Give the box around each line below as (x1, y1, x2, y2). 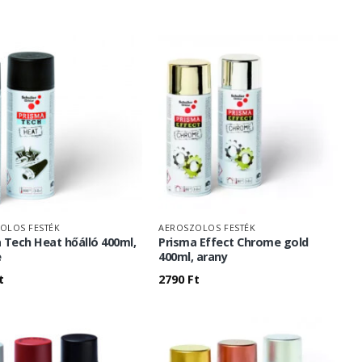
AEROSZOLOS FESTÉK (158, 221, 256, 234)
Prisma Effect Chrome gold (158, 234, 309, 250)
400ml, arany (158, 249, 228, 265)
